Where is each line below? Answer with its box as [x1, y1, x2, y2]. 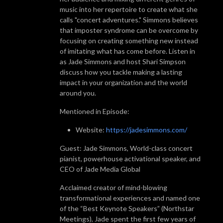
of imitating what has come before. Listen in [60, 46, 195, 55]
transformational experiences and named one [60, 193, 200, 202]
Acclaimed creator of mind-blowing [60, 183, 167, 192]
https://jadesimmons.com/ [106, 125, 187, 134]
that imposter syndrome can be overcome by [60, 25, 198, 34]
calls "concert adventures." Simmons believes [60, 15, 198, 24]
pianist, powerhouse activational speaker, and [60, 154, 201, 163]
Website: [76, 125, 106, 134]
